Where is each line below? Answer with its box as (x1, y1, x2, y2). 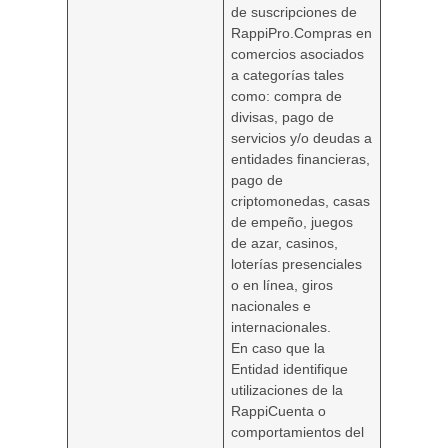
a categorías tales (231, 67, 345, 84)
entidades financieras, (231, 151, 371, 168)
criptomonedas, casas (231, 193, 371, 210)
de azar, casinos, (231, 235, 339, 252)
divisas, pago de (231, 109, 335, 126)
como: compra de (231, 88, 343, 105)
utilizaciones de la (231, 382, 344, 399)
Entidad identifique (231, 361, 349, 378)
